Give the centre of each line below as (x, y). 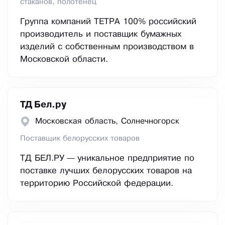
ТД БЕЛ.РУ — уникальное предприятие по (107, 159)
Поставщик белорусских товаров (80, 139)
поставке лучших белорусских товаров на (106, 171)
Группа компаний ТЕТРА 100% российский (108, 22)
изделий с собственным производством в (107, 47)
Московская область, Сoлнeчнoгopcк (107, 122)
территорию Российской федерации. (97, 184)
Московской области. (64, 60)
